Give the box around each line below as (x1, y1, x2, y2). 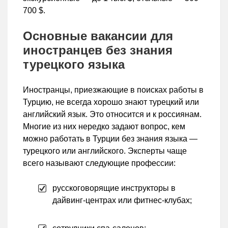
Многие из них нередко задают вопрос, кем (23, 122, 185, 131)
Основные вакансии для (23, 29, 173, 43)
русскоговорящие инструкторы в (52, 184, 176, 193)
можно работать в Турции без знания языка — (23, 134, 197, 144)
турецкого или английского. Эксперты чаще (23, 147, 187, 156)
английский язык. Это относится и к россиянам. (23, 110, 202, 119)
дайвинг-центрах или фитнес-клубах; (52, 196, 192, 205)
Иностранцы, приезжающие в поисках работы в (23, 85, 204, 95)
